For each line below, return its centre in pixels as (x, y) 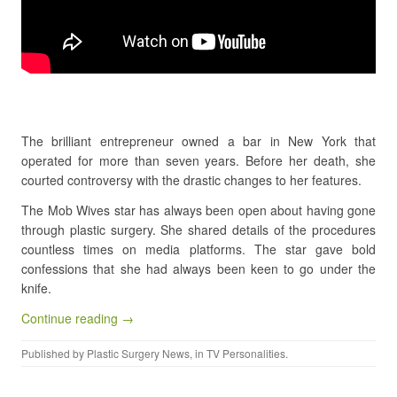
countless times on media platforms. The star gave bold (198, 249)
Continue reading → (78, 318)
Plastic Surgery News (138, 353)
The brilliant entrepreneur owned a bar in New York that (198, 140)
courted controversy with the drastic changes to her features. (191, 179)
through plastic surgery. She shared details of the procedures (198, 229)
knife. (36, 288)
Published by (54, 353)
